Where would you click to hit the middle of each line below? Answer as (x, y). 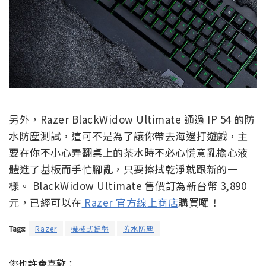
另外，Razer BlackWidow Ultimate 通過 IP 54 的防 (132, 119)
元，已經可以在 (45, 202)
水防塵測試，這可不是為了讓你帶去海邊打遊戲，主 (129, 136)
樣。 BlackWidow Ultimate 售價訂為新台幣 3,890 (128, 186)
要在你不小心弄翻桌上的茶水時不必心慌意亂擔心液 (129, 153)
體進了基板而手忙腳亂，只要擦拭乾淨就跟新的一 (123, 169)
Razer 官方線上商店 (130, 202)
